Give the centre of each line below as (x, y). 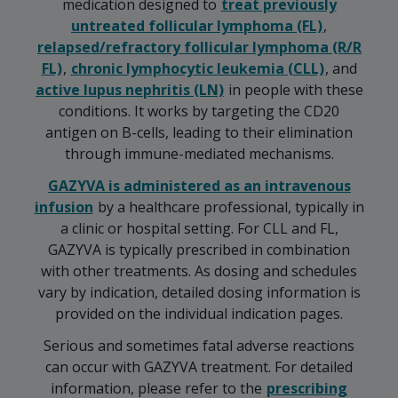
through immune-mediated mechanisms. (199, 154)
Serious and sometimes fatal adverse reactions (199, 346)
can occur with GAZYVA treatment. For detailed (199, 367)
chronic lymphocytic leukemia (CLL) (197, 68)
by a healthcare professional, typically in (229, 207)
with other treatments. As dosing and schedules (199, 271)
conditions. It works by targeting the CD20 (199, 111)
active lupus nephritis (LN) (130, 90)
